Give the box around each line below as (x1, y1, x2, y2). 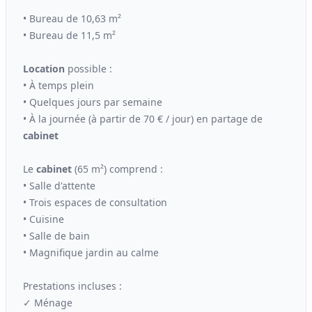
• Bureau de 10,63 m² (23, 12, 121, 25)
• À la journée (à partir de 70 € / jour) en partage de (23, 112, 263, 125)
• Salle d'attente (23, 179, 95, 192)
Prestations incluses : (23, 279, 122, 292)
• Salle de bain (23, 229, 90, 242)
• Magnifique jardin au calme (23, 246, 159, 259)
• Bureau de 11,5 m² (23, 29, 116, 42)
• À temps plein (23, 79, 94, 92)
